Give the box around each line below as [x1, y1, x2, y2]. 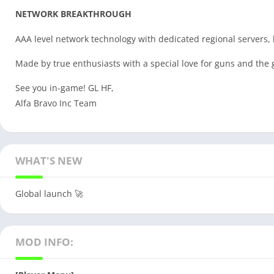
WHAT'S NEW [15, 154, 82, 168]
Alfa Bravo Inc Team [15, 97, 97, 109]
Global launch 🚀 [15, 188, 83, 200]
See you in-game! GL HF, [15, 82, 114, 94]
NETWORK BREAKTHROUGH [15, 8, 131, 20]
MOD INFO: [15, 235, 73, 250]
